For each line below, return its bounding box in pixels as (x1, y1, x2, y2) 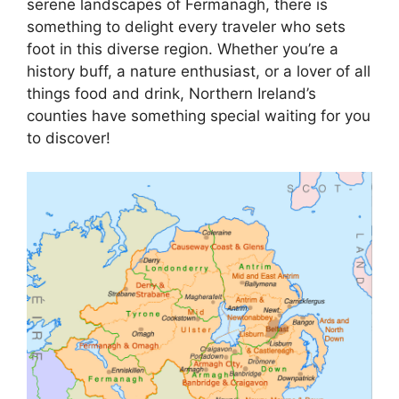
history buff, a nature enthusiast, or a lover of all (27, 61, 370, 80)
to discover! (27, 128, 110, 147)
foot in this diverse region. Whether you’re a (27, 39, 338, 58)
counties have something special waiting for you (27, 106, 370, 125)
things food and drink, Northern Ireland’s (27, 84, 316, 102)
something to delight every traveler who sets (27, 17, 346, 36)
